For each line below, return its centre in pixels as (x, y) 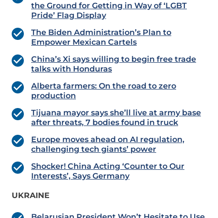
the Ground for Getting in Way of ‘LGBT (109, 6)
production (54, 96)
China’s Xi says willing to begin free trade (114, 59)
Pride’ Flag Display (69, 16)
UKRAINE (31, 196)
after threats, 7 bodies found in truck (105, 123)
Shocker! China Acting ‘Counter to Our (108, 166)
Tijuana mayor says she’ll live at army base (116, 113)
